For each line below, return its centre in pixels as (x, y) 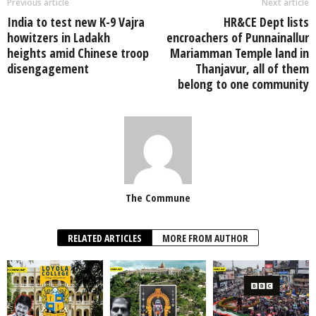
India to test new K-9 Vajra (76, 22)
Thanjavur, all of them (252, 68)
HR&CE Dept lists (266, 22)
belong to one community (243, 84)
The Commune (158, 197)
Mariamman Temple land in (239, 53)
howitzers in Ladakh (59, 37)
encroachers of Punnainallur (238, 37)
